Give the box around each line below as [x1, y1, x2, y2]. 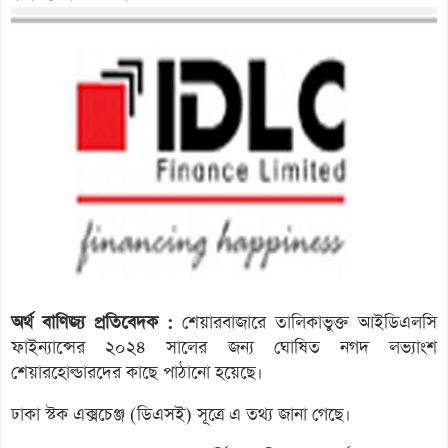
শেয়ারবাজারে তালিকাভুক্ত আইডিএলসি [173, 310, 437, 335]
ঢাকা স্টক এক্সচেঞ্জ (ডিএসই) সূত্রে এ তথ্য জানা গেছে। [11, 402, 351, 427]
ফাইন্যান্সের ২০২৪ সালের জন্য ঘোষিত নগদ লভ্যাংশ [11, 335, 437, 360]
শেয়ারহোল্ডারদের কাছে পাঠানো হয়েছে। [11, 360, 263, 385]
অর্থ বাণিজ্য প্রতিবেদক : [11, 310, 173, 335]
